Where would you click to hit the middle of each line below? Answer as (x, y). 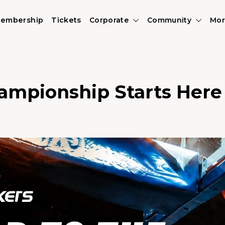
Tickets (66, 20)
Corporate (109, 20)
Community (169, 20)
